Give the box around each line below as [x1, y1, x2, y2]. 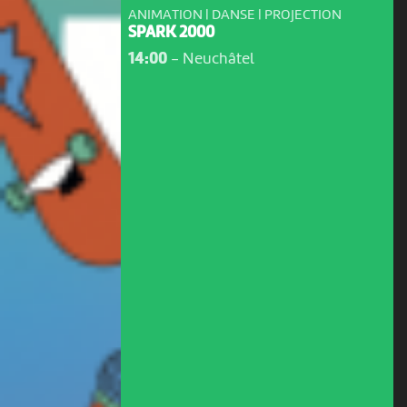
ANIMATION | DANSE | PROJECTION [127, 7, 342, 23]
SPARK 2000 [127, 25, 214, 42]
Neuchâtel [182, 51, 254, 68]
